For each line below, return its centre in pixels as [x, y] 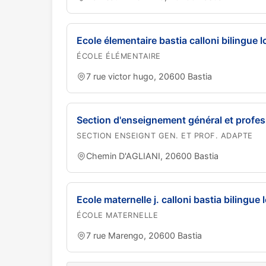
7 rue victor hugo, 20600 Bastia [149, 76]
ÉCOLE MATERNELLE [117, 215]
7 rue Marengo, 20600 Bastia [144, 235]
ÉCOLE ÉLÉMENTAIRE [119, 56]
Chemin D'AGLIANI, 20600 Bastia [152, 156]
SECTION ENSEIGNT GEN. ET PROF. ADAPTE [165, 136]
